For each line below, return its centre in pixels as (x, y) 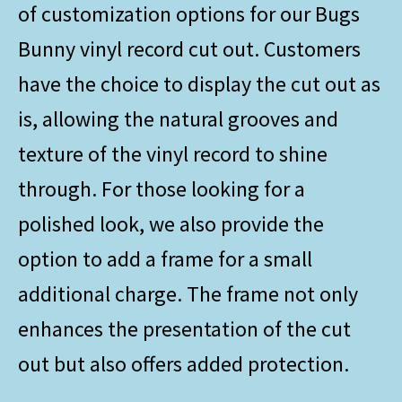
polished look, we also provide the (171, 223)
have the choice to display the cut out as (199, 83)
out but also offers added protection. (184, 363)
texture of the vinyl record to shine (173, 153)
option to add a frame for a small (165, 258)
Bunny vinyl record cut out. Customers (189, 48)
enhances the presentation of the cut (184, 328)
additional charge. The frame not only (188, 293)
